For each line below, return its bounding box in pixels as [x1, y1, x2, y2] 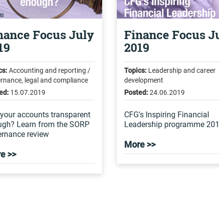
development [124, 76, 163, 84]
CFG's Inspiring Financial [124, 110, 209, 119]
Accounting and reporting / [7, 66, 90, 74]
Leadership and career [146, 66, 216, 74]
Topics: [124, 66, 147, 74]
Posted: [124, 88, 148, 96]
